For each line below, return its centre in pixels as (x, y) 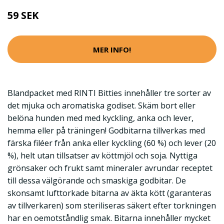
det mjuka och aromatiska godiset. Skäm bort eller (101, 105)
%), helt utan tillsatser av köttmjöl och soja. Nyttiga (102, 155)
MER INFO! (112, 49)
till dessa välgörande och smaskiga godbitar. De (97, 180)
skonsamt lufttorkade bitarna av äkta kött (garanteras (109, 193)
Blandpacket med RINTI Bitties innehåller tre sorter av (109, 93)
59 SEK (23, 15)
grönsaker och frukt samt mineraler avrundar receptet (110, 168)
